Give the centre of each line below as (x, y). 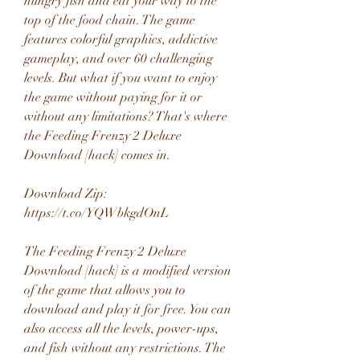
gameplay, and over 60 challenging (119, 59)
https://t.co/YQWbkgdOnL (96, 213)
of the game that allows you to (105, 290)
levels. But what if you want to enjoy (121, 78)
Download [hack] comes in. (97, 155)
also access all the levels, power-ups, (121, 329)
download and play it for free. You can (128, 309)
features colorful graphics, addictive (121, 39)
